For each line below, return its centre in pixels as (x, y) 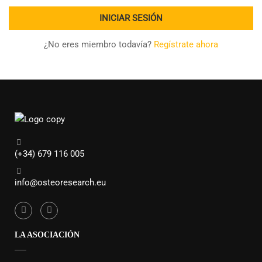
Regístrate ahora (186, 44)
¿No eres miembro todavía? (99, 44)
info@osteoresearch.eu (60, 182)
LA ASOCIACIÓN (47, 235)
